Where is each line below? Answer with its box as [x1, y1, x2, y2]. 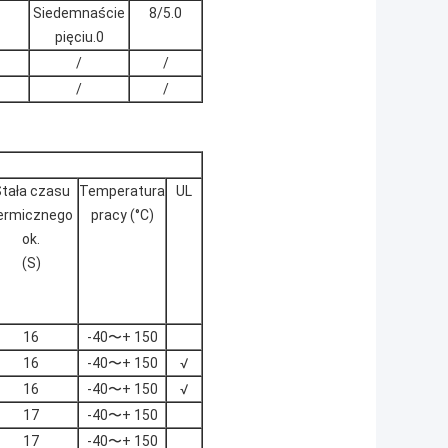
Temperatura [79, 183, 165, 200]
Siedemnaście [33, 5, 125, 22]
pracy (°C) [90, 207, 154, 224]
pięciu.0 [54, 29, 104, 46]
